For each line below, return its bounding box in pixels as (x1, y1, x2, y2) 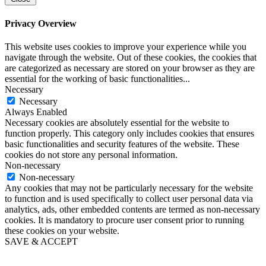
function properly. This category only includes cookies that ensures (5, 128, 254, 138)
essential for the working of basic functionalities (5, 73, 183, 84)
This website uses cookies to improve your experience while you (5, 41, 246, 52)
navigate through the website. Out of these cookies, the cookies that (5, 52, 256, 62)
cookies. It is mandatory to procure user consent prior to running (5, 214, 244, 225)
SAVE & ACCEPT (5, 236, 78, 246)
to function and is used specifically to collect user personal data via (5, 193, 253, 204)
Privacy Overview (5, 18, 77, 28)
